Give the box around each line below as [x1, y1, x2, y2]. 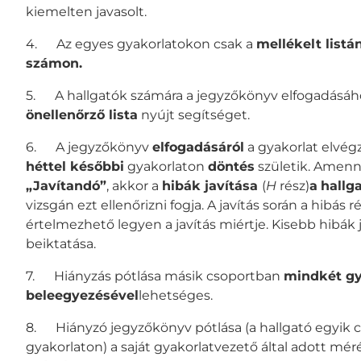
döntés [208, 158, 255, 174]
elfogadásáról [152, 139, 244, 155]
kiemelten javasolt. [26, 3, 147, 19]
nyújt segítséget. [138, 106, 250, 122]
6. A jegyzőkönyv [26, 139, 152, 155]
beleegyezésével [26, 287, 139, 303]
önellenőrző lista [26, 106, 138, 122]
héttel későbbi [26, 158, 124, 174]
